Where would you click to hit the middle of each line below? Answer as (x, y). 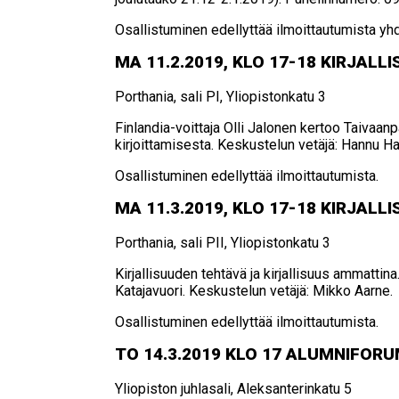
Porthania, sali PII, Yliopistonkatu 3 (223, 242)
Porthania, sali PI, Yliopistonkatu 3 (221, 96)
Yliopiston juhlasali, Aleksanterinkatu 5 (234, 388)
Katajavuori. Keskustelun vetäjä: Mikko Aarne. (254, 290)
